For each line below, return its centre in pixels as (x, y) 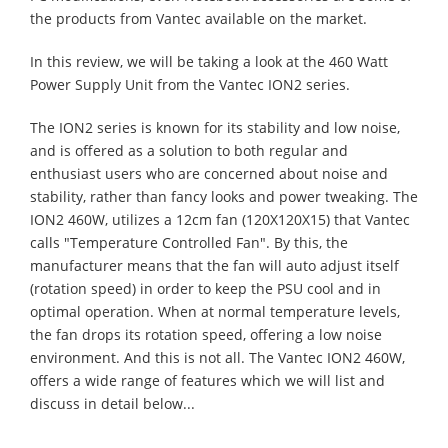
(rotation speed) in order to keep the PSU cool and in (205, 288)
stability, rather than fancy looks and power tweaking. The (224, 196)
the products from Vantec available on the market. (198, 18)
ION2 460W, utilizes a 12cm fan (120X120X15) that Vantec (220, 219)
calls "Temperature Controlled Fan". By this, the (189, 242)
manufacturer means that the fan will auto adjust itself (214, 265)
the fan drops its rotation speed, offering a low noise (206, 334)
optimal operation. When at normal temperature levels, (215, 311)
